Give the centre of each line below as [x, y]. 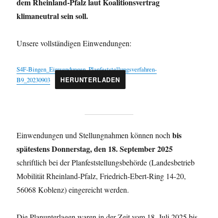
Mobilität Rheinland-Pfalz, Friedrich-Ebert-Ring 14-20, [101, 176]
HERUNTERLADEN [91, 80]
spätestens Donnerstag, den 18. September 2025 [95, 148]
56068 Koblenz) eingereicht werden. [73, 189]
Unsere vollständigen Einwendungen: [74, 43]
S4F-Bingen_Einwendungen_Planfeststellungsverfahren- [87, 69]
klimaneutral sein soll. [53, 16]
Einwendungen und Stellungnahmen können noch [95, 135]
